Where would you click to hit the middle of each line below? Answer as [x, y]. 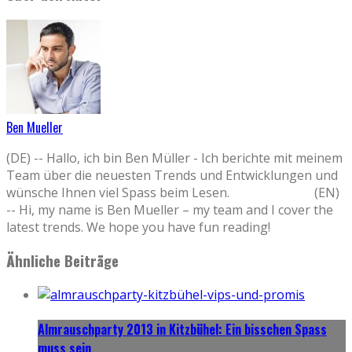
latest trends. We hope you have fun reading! [171, 227]
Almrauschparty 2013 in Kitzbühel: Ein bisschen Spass [182, 330]
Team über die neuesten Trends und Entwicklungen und [172, 175]
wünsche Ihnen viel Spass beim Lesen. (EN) [173, 192]
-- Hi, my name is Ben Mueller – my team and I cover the [170, 209]
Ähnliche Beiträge [62, 261]
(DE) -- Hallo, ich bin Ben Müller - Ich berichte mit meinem [174, 158]
